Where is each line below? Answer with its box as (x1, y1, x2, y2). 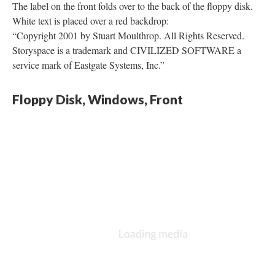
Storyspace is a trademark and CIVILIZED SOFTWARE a (12, 43, 241, 56)
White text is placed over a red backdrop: (12, 14, 169, 27)
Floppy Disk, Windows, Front (12, 91, 183, 107)
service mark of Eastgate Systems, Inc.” (12, 58, 165, 71)
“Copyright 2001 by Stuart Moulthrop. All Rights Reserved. (12, 28, 244, 42)
